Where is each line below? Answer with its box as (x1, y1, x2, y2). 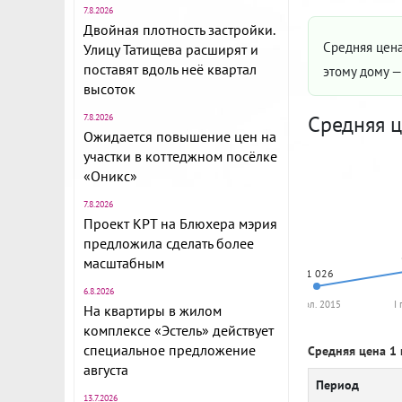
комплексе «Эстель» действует (83, 321, 274, 339)
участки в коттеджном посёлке (83, 147, 277, 165)
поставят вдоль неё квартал (83, 60, 257, 78)
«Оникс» (83, 167, 137, 185)
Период (316, 377, 359, 393)
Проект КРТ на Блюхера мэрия (83, 214, 277, 232)
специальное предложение (83, 341, 256, 359)
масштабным (83, 254, 164, 272)
